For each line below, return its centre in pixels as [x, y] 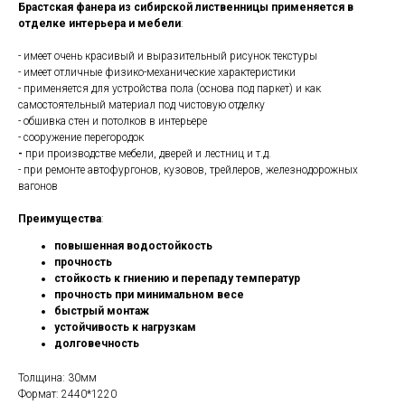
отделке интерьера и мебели [99, 24]
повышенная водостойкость [133, 246]
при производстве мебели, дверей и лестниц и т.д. [147, 154]
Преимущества [60, 219]
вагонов [38, 186]
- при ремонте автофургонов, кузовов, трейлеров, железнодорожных [188, 170]
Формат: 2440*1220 [67, 394]
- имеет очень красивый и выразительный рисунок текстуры [168, 56]
